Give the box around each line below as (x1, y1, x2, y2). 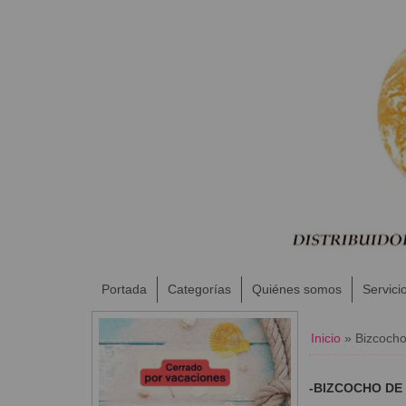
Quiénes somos (251, 281, 342, 296)
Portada (101, 281, 147, 296)
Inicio (310, 330, 341, 345)
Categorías (167, 281, 231, 296)
